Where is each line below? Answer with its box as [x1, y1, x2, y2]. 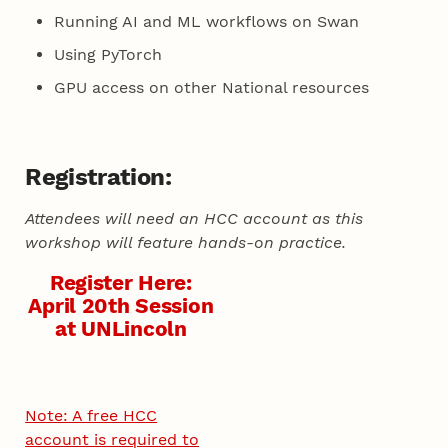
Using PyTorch [53, 44, 162, 64]
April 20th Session [28, 292, 214, 318]
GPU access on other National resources [53, 77, 369, 97]
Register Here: [49, 269, 192, 295]
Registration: [24, 162, 172, 191]
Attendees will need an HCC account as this [25, 208, 364, 228]
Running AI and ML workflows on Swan [53, 11, 359, 31]
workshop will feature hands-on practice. [25, 232, 347, 252]
